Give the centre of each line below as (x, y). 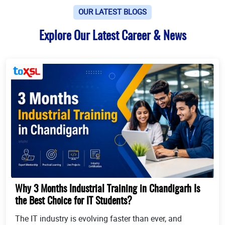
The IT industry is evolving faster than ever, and (98, 218)
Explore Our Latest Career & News (113, 37)
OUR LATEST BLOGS (113, 12)
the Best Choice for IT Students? (74, 201)
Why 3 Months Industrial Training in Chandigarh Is (107, 189)
